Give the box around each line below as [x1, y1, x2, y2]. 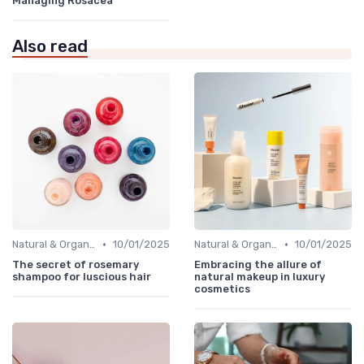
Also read [12, 37, 88, 57]
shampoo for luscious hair [12, 271, 151, 284]
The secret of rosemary [12, 258, 139, 271]
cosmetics [194, 283, 250, 296]
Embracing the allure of [194, 258, 322, 271]
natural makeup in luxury [194, 271, 325, 284]
